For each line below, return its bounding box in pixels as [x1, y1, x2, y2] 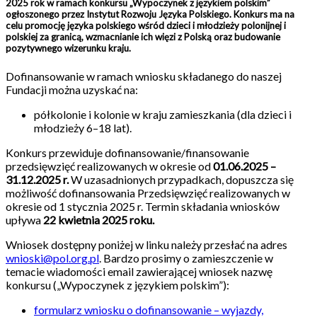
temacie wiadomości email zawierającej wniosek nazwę [6, 265, 272, 279]
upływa [6, 213, 43, 227]
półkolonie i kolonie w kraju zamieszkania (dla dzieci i [34, 108, 292, 122]
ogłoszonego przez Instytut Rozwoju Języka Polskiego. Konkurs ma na [6, 8, 294, 20]
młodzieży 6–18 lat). [34, 121, 132, 135]
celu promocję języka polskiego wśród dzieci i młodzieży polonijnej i [6, 19, 286, 31]
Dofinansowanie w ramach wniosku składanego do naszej [6, 69, 282, 83]
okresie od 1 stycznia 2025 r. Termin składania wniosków [6, 200, 279, 214]
